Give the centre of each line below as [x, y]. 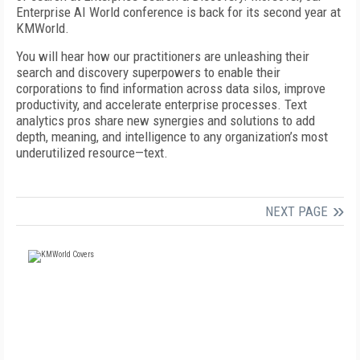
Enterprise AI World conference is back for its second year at [178, 12]
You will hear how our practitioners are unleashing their [163, 56]
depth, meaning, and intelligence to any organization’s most [172, 137]
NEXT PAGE [297, 211]
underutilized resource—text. [92, 153]
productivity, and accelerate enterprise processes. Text [162, 104]
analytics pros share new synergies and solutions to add [166, 121]
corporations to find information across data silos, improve [171, 88]
